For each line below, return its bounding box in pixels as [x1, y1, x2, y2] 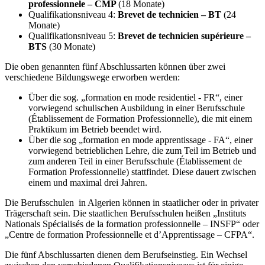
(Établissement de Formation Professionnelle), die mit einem [28, 114, 252, 124]
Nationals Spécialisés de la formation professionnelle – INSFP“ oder [5, 219, 259, 230]
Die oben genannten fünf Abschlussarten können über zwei [5, 62, 225, 72]
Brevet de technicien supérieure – [115, 31, 251, 41]
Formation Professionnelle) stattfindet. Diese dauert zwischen [28, 167, 256, 177]
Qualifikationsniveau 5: [28, 31, 115, 41]
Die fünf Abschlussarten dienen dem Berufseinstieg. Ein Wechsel [5, 250, 247, 260]
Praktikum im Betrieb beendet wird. [28, 124, 161, 135]
